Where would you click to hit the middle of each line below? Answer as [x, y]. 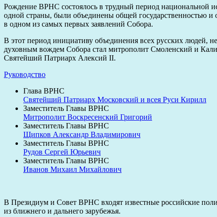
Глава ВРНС [44, 91]
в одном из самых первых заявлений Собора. [78, 24]
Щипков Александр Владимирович [82, 134]
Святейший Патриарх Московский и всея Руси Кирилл [115, 99]
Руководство [25, 74]
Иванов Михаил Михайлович [72, 169]
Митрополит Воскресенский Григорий [88, 117]
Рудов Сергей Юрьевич [62, 152]
